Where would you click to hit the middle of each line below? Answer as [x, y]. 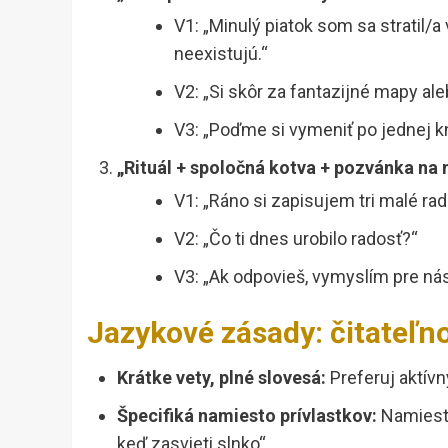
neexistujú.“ [221, 54]
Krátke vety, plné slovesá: [221, 378]
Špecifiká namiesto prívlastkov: [247, 416]
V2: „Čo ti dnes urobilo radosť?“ [296, 239]
